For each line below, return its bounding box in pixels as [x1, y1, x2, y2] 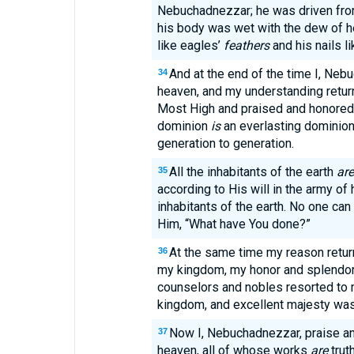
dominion [156, 119, 211, 134]
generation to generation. [156, 136, 294, 151]
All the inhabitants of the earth [168, 164, 337, 179]
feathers [223, 38, 269, 53]
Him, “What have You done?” [156, 217, 311, 232]
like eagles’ [156, 38, 224, 53]
